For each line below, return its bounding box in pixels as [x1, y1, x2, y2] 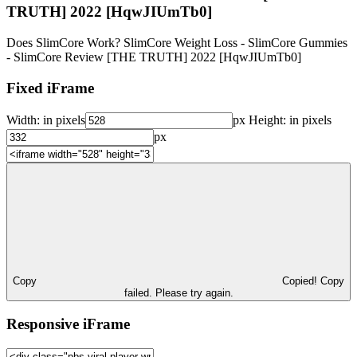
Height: [245, 112, 289, 127]
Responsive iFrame [6, 316, 130, 333]
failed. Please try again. [124, 286, 233, 299]
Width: [6, 112, 43, 127]
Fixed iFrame [6, 79, 94, 96]
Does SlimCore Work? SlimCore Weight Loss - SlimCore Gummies [6, 36, 347, 50]
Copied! [282, 274, 320, 287]
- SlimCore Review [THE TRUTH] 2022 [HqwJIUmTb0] [6, 50, 301, 65]
